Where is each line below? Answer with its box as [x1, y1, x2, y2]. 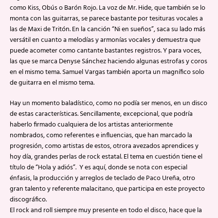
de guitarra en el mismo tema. [10, 77, 94, 89]
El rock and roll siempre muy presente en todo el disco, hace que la [10, 205, 202, 216]
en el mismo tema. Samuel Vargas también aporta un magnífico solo [10, 67, 204, 78]
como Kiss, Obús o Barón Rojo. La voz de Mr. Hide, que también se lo [10, 2, 205, 14]
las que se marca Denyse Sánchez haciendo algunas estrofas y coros [10, 56, 207, 67]
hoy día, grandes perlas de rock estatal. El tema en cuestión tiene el [10, 151, 202, 163]
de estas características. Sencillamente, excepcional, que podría [10, 109, 193, 120]
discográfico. [10, 194, 47, 205]
